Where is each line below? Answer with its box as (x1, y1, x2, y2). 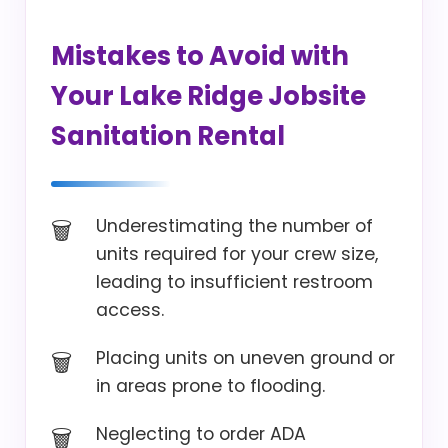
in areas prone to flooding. (96, 374, 325, 398)
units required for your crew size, (96, 242, 378, 266)
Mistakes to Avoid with (51, 38, 349, 74)
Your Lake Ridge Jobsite (51, 78, 366, 114)
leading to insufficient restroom (96, 270, 373, 294)
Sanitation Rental (51, 118, 285, 154)
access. (96, 298, 164, 322)
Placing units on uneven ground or (96, 346, 395, 370)
